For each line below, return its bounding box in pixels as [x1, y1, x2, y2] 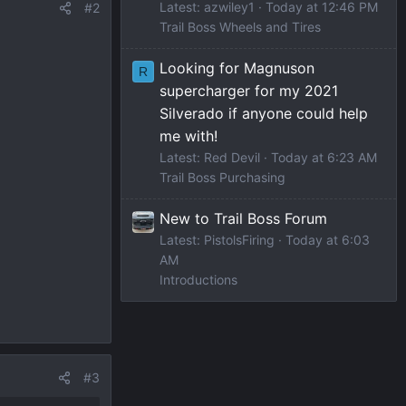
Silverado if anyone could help [159, 103, 368, 122]
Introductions [159, 271, 237, 287]
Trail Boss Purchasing [159, 169, 285, 185]
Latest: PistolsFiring [159, 231, 275, 247]
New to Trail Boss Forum [159, 208, 327, 227]
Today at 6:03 [285, 231, 370, 247]
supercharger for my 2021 [159, 81, 338, 100]
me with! [159, 126, 217, 145]
